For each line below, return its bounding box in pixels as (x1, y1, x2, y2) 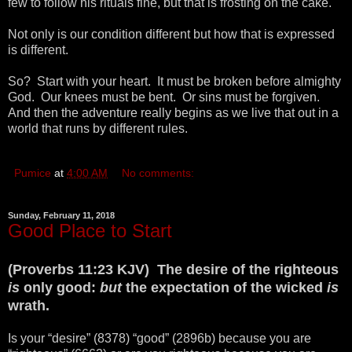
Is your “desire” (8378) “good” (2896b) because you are (8, 332, 311, 346)
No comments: (122, 167, 195, 180)
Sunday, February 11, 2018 (8, 211, 115, 221)
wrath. (8, 298, 49, 314)
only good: (24, 280, 100, 296)
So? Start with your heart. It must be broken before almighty (8, 75, 341, 89)
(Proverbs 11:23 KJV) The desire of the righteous (8, 262, 339, 278)
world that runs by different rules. (8, 122, 188, 136)
